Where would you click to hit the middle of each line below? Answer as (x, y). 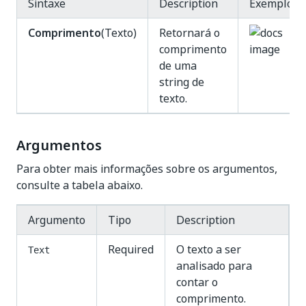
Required (131, 249)
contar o (197, 282)
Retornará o (190, 33)
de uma (178, 66)
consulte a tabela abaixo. (80, 185)
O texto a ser (209, 249)
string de (182, 82)
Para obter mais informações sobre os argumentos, (147, 169)
